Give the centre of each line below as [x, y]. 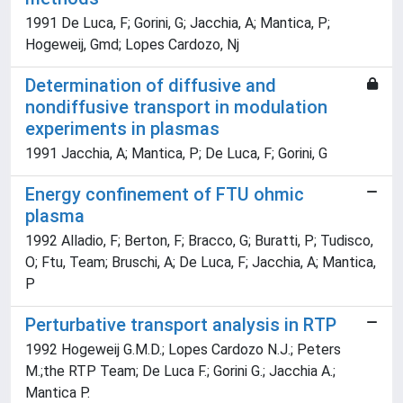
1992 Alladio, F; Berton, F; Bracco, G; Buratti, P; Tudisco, [199, 241]
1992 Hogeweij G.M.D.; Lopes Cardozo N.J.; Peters [183, 349]
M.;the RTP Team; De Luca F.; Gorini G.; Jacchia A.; [180, 371]
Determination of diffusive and [151, 85]
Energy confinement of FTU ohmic [165, 194]
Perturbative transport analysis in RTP [181, 325]
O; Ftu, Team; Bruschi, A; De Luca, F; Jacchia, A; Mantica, [201, 262]
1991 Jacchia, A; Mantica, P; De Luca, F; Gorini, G [176, 153]
